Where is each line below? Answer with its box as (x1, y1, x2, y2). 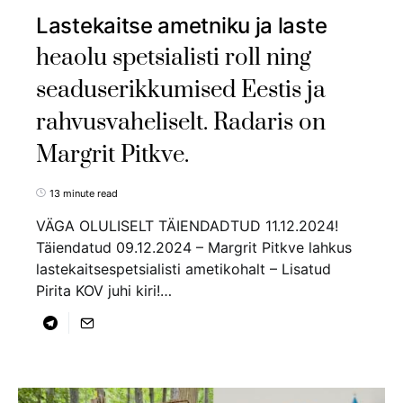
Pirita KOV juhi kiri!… (36, 281, 172, 300)
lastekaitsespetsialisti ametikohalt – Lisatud (36, 259, 331, 278)
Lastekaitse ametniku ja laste (36, 12, 327, 39)
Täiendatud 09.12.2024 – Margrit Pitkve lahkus (36, 237, 352, 256)
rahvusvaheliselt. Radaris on (36, 107, 326, 138)
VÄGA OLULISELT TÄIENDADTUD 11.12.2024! (36, 216, 338, 235)
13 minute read (49, 186, 118, 200)
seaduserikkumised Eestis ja (36, 75, 326, 105)
